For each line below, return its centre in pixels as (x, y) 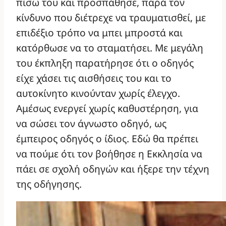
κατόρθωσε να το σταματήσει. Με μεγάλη (110, 47)
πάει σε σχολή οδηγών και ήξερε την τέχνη (113, 168)
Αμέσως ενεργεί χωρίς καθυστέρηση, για (107, 108)
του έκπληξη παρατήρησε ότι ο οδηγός (105, 63)
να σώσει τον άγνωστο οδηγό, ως (91, 123)
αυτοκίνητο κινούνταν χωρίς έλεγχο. (98, 93)
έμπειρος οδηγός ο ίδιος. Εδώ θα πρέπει (107, 138)
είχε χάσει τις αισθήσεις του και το (94, 78)
